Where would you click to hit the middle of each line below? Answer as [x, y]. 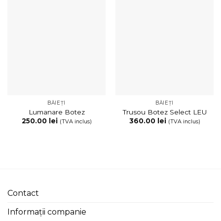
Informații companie [47, 212]
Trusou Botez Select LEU [165, 112]
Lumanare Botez [56, 112]
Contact [23, 193]
